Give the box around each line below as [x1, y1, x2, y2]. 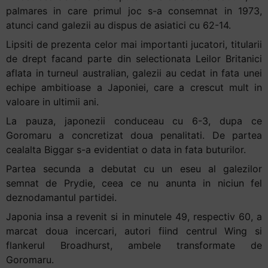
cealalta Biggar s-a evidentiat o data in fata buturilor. [6, 143, 246, 156]
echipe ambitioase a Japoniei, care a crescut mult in [6, 81, 262, 93]
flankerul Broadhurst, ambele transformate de [6, 239, 262, 251]
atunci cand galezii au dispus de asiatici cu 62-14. [6, 19, 231, 31]
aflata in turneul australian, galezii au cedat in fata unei [6, 66, 262, 79]
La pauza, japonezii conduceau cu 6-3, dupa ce [6, 114, 262, 127]
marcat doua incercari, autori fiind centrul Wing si [6, 224, 262, 237]
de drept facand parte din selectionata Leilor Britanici [6, 52, 262, 65]
